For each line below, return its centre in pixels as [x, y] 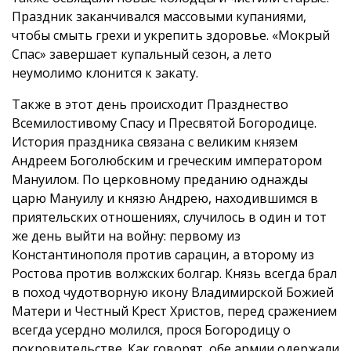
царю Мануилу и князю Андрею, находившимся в [165, 198]
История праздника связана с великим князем [155, 141]
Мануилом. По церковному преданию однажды [160, 179]
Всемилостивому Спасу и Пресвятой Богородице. [164, 123]
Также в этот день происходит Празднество [150, 104]
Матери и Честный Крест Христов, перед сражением [174, 311]
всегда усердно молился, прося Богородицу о [151, 329]
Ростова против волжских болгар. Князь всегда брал [174, 273]
